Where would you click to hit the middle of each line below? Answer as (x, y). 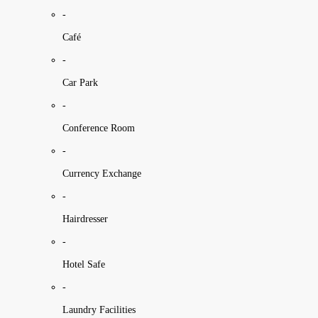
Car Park (80, 82)
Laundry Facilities (99, 309)
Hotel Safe (84, 264)
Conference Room (99, 128)
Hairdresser (85, 219)
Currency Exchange (102, 173)
